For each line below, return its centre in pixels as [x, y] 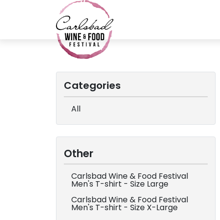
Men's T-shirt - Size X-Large [124, 207]
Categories [92, 85]
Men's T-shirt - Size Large [120, 184]
